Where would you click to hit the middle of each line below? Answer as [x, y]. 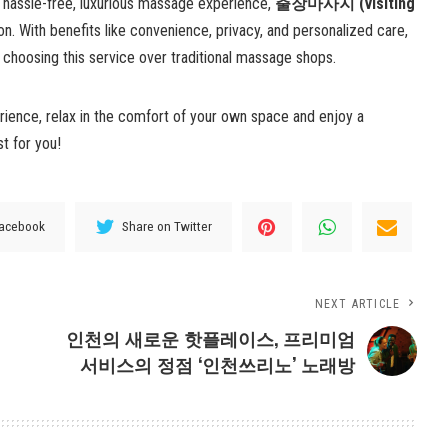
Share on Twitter [167, 226]
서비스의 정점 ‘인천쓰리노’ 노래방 [218, 363]
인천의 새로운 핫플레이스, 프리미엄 [211, 337]
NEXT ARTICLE [357, 303]
